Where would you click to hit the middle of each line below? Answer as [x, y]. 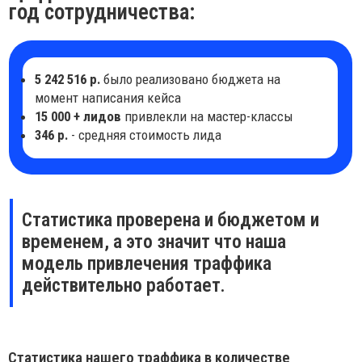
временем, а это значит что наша [137, 99]
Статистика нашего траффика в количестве [133, 203]
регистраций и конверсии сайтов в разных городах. [156, 217]
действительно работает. [110, 138]
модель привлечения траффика [130, 119]
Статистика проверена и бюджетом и [152, 80]
